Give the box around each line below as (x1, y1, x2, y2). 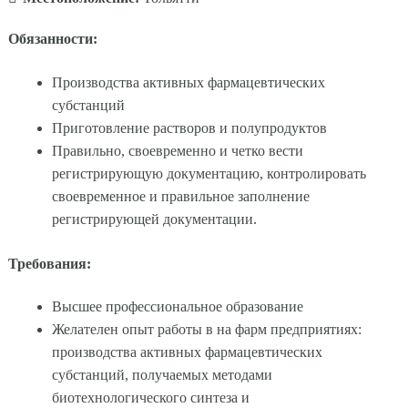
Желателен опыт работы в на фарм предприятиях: (51, 321, 362, 338)
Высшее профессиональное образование (51, 299, 303, 315)
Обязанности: (7, 31, 97, 47)
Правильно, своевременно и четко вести (51, 142, 303, 158)
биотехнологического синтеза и (51, 390, 250, 406)
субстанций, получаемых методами (51, 367, 272, 383)
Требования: (7, 255, 91, 271)
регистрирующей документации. (51, 210, 257, 227)
